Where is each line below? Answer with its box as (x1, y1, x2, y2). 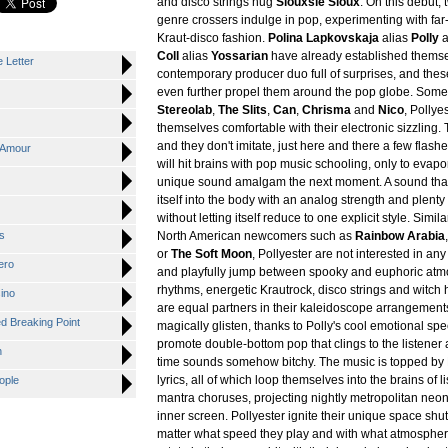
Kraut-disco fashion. (157, 31, 268, 45)
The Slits (218, 103, 267, 117)
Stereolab (157, 103, 212, 117)
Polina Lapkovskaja (268, 31, 379, 45)
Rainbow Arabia (355, 229, 445, 243)
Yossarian (211, 49, 268, 63)
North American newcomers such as (157, 229, 355, 243)
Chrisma (302, 103, 351, 117)
